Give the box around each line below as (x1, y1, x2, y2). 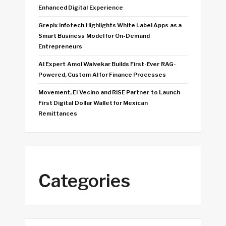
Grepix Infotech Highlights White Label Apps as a (38, 21, 182, 29)
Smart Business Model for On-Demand (38, 32, 150, 39)
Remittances (38, 109, 78, 117)
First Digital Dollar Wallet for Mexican (38, 99, 148, 106)
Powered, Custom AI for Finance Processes (38, 71, 166, 78)
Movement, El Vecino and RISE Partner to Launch (38, 88, 180, 96)
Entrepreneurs (38, 42, 83, 50)
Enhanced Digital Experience (38, 4, 123, 11)
